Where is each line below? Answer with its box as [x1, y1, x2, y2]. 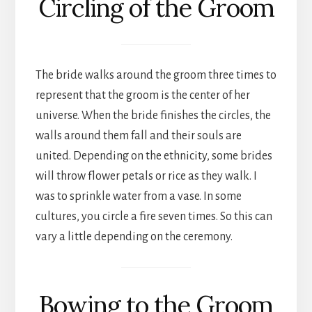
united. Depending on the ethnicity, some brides [35, 149, 272, 162]
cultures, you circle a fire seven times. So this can [35, 210, 272, 223]
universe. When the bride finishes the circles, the [35, 109, 271, 122]
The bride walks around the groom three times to [35, 68, 276, 81]
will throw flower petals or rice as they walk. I [35, 169, 257, 182]
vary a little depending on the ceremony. [35, 230, 233, 243]
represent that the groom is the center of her [35, 88, 250, 102]
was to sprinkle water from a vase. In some [35, 189, 242, 203]
